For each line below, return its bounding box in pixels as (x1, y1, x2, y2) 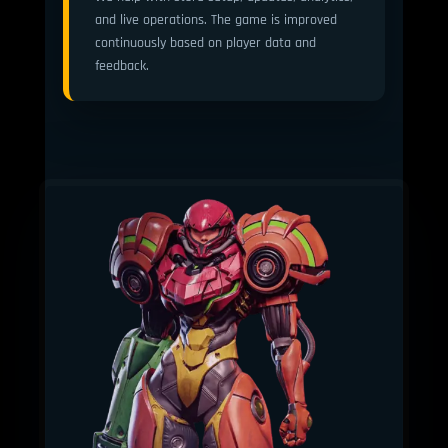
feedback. (94, 57, 149, 73)
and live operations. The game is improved (94, 11, 337, 27)
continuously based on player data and (94, 34, 316, 50)
